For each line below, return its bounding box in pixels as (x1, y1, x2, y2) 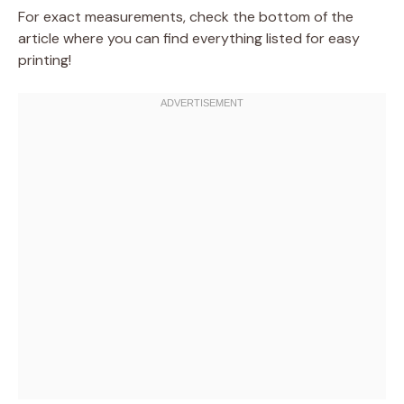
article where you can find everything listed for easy (18, 28, 360, 48)
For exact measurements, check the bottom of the (18, 6, 353, 26)
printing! (18, 50, 71, 69)
